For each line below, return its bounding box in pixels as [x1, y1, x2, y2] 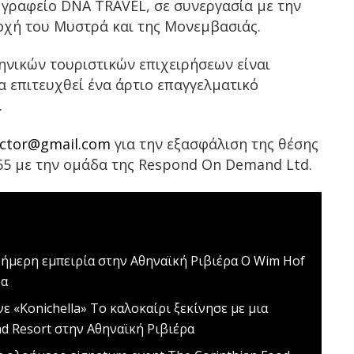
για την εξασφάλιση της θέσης [111, 134, 318, 153]
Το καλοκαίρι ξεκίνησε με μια [87, 299, 269, 317]
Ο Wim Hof [238, 251, 306, 269]
